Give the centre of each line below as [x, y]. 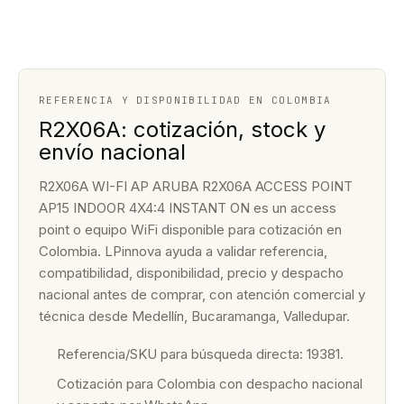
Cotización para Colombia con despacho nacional [210, 384]
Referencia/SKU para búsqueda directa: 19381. [200, 354]
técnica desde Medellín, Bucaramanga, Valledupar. [194, 316]
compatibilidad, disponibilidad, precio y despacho [191, 273]
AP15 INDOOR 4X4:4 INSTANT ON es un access [188, 208]
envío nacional [112, 152]
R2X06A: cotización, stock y [182, 129]
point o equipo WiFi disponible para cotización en [190, 230]
